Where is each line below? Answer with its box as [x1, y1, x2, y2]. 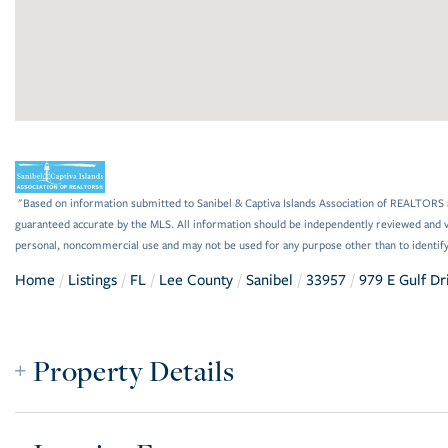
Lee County [159, 270, 233, 289]
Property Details [32, 351, 235, 389]
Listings [68, 270, 117, 289]
